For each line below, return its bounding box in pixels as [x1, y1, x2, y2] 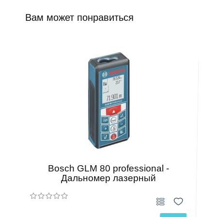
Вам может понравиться [25, 12, 134, 23]
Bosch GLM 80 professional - [47, 163, 169, 173]
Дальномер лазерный [61, 173, 156, 183]
